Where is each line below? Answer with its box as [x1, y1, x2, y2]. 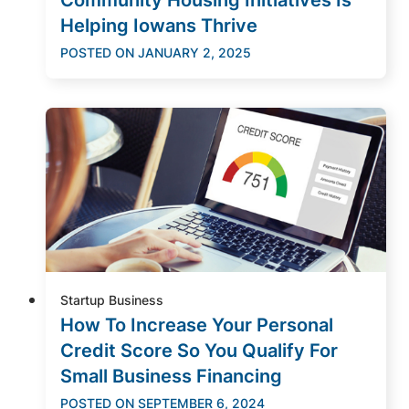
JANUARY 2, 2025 [138, 44, 251, 60]
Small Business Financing [60, 364, 282, 387]
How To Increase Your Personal [60, 313, 333, 336]
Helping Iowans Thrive [60, 14, 257, 37]
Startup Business [60, 291, 163, 308]
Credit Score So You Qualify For [60, 339, 338, 362]
